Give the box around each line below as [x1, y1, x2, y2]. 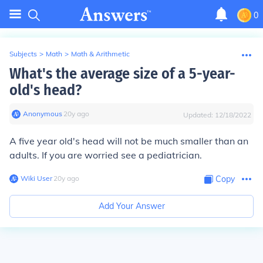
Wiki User [21, 174, 52, 183]
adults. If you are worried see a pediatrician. [9, 149, 202, 161]
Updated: [183, 110, 215, 119]
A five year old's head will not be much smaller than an [9, 135, 248, 147]
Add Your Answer [98, 201, 165, 211]
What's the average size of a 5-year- [9, 65, 235, 83]
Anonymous [23, 109, 62, 118]
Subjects [9, 49, 37, 58]
